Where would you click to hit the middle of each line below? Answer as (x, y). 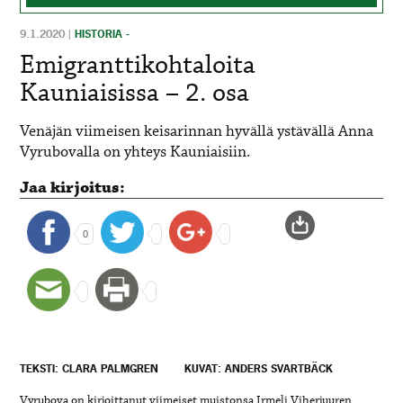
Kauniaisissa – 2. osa (135, 94)
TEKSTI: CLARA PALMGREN (90, 368)
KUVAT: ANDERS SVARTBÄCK (259, 368)
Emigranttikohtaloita (138, 66)
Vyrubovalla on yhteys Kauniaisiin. (135, 153)
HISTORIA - (103, 35)
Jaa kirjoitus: (73, 188)
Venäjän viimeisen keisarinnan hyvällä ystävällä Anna (197, 132)
